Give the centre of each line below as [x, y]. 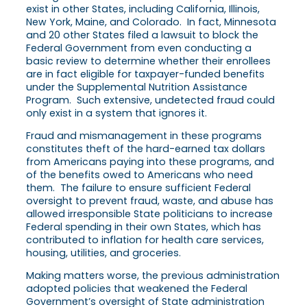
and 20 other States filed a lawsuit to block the [142, 35]
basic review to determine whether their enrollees [148, 61]
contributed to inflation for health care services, [145, 240]
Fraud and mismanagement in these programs [144, 136]
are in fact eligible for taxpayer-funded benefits [145, 74]
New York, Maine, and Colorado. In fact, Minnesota [151, 22]
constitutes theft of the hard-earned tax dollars [146, 149]
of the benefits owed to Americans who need [139, 175]
